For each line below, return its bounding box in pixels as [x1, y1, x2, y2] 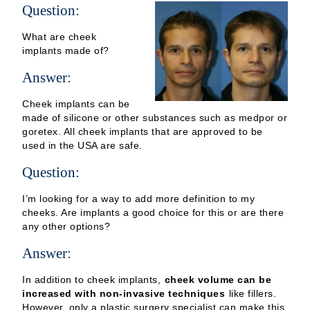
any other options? [22, 221, 110, 232]
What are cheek [22, 31, 96, 43]
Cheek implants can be [22, 98, 130, 110]
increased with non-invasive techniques [22, 288, 225, 300]
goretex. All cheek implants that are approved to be [22, 126, 263, 138]
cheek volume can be [164, 274, 271, 286]
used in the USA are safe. [22, 140, 143, 152]
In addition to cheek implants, [22, 274, 164, 286]
